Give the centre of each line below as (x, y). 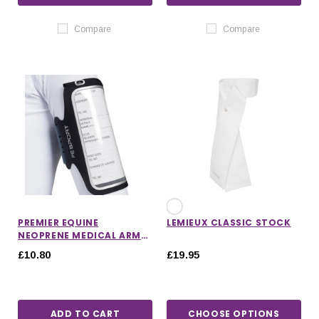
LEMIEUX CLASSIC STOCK (229, 222)
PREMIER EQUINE (58, 222)
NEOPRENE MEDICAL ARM (79, 235)
